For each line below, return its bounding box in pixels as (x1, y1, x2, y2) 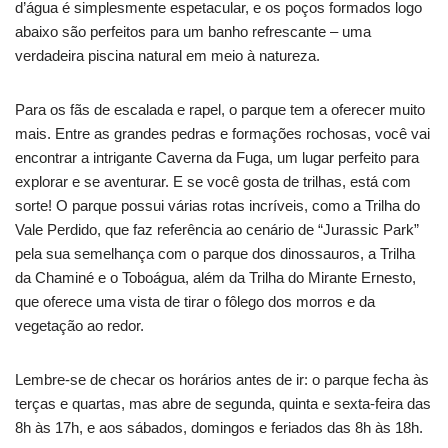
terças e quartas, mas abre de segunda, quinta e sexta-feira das (15, 395, 431, 413)
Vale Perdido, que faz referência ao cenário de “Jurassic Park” (15, 221, 419, 239)
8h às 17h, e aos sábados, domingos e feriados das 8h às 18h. (15, 419, 423, 437)
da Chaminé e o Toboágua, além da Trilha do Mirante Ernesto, (15, 269, 416, 287)
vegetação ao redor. (15, 317, 144, 335)
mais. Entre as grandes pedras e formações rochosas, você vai (15, 125, 430, 143)
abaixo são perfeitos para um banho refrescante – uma (15, 23, 371, 41)
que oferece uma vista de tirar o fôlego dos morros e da (15, 293, 375, 311)
